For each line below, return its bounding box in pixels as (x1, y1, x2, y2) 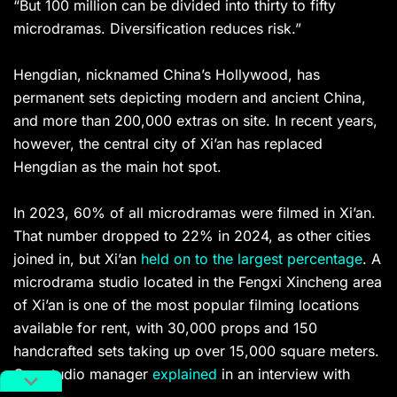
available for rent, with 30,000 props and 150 (13, 319, 317, 338)
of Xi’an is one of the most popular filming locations (13, 296, 359, 315)
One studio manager (13, 365, 152, 384)
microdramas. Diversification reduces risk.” (13, 19, 306, 38)
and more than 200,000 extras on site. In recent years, (13, 112, 378, 130)
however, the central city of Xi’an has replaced (13, 135, 323, 153)
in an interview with (217, 365, 350, 384)
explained (152, 365, 217, 384)
